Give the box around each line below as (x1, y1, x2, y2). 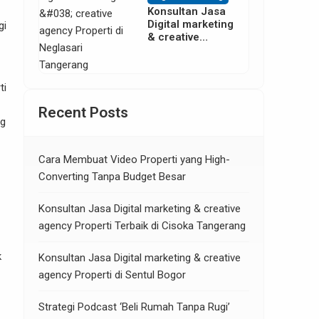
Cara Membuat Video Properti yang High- (38, 153, 230, 167)
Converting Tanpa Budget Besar (38, 170, 186, 184)
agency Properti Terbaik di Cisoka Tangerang (38, 219, 246, 233)
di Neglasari (147, 56, 209, 70)
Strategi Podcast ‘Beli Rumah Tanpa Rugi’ (38, 300, 230, 314)
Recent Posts (38, 104, 128, 122)
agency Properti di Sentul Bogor (38, 268, 186, 282)
